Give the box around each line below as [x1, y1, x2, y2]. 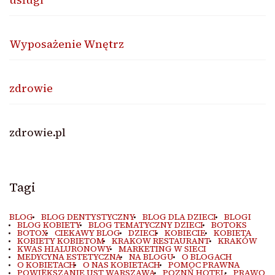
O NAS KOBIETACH [83, 259, 160, 271]
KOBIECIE [165, 227, 206, 239]
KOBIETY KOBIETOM [17, 235, 104, 247]
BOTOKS [211, 219, 247, 231]
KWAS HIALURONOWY [17, 243, 111, 255]
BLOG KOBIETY [17, 219, 81, 231]
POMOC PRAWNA [168, 259, 240, 271]
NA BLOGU [129, 251, 174, 263]
